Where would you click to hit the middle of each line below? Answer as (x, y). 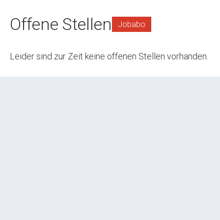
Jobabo (132, 24)
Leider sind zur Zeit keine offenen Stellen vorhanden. (109, 56)
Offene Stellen (61, 24)
